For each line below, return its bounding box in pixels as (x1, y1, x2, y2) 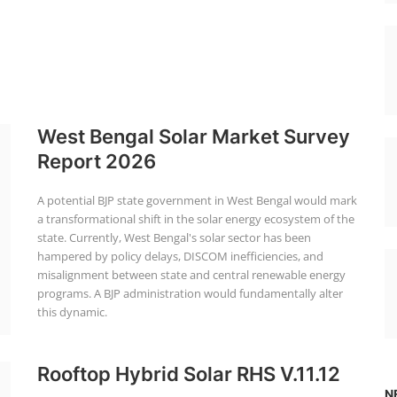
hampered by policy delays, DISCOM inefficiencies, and (36, 248, 323, 264)
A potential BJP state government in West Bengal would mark (36, 192, 357, 208)
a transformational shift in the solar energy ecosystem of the (36, 211, 354, 227)
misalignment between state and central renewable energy (36, 267, 346, 283)
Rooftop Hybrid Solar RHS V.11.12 (36, 362, 340, 385)
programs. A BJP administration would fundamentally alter (36, 285, 343, 301)
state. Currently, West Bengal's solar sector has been (36, 230, 311, 245)
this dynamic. (36, 304, 107, 320)
